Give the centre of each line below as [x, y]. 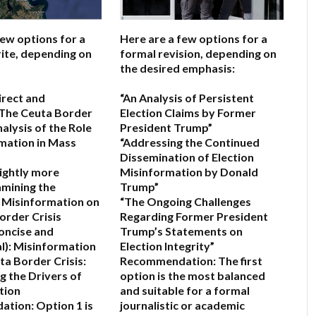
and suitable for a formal [185, 291]
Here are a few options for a [194, 39]
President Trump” [166, 128]
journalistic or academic [182, 305]
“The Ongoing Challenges [186, 202]
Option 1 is [63, 305]
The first [239, 261]
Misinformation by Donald [189, 172]
